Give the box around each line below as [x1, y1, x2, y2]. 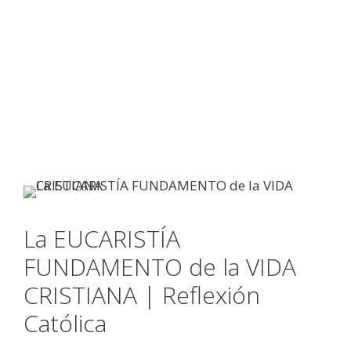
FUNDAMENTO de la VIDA [24, 250, 296, 283]
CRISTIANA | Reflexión [24, 278, 260, 311]
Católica [24, 306, 107, 339]
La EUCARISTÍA [24, 222, 180, 255]
